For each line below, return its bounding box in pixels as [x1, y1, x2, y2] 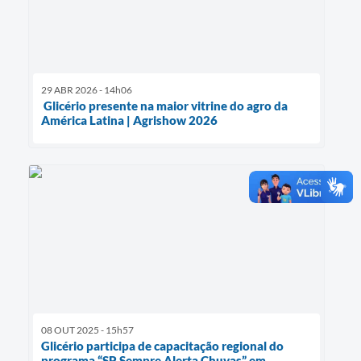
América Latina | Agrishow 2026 [41, 112, 218, 127]
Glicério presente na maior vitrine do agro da [41, 98, 288, 113]
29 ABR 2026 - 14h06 [41, 83, 132, 96]
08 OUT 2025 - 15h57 [41, 323, 134, 336]
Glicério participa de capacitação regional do [41, 338, 284, 353]
